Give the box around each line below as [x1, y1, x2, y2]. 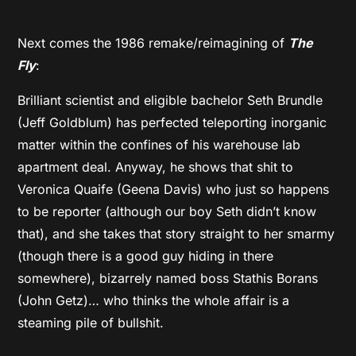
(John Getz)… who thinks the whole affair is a [17, 292, 290, 308]
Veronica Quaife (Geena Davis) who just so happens [17, 180, 330, 197]
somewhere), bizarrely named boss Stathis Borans [17, 269, 319, 286]
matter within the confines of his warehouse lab [17, 136, 301, 153]
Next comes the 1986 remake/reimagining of [17, 34, 289, 51]
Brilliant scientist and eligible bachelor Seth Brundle [17, 91, 323, 108]
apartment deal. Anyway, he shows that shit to [17, 158, 294, 175]
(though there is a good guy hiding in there [17, 247, 274, 264]
